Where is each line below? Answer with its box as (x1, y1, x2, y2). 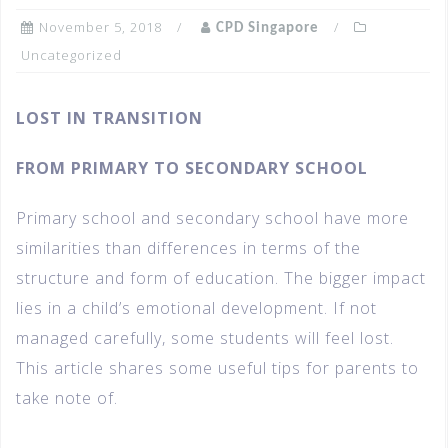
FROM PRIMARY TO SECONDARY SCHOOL (16, 157, 368, 180)
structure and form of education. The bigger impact (16, 267, 426, 290)
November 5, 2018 (39, 18, 162, 37)
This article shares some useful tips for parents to (16, 357, 419, 380)
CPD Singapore (216, 21, 319, 37)
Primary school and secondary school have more (16, 207, 409, 230)
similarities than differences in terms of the (16, 237, 361, 260)
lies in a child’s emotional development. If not (16, 297, 377, 320)
